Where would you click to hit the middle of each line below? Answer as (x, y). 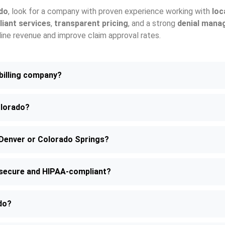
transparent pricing (91, 24)
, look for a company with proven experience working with (110, 12)
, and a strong (153, 24)
